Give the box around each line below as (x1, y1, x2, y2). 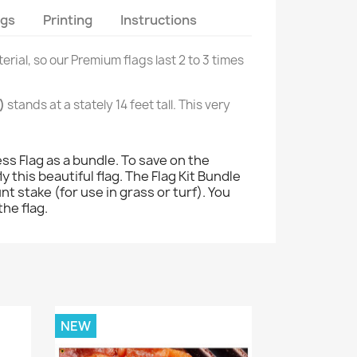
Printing (43, 10, 93, 29)
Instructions (120, 10, 198, 29)
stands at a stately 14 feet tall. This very (5, 96, 230, 113)
